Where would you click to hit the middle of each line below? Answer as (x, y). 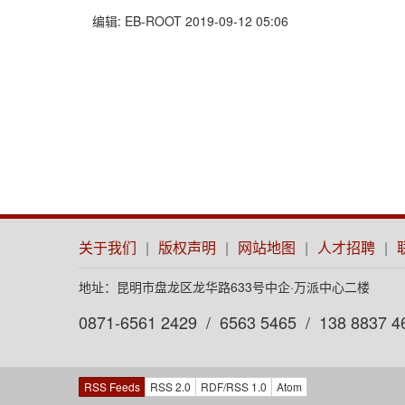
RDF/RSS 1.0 (234, 387)
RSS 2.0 (170, 387)
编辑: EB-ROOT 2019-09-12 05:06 (190, 21)
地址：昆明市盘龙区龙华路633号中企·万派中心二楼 (224, 287)
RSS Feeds (112, 387)
